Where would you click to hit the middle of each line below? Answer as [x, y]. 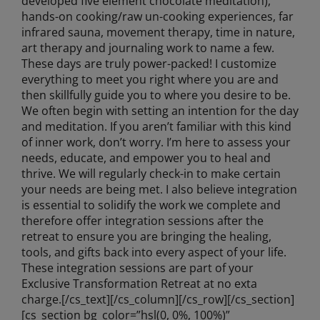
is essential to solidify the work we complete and [151, 205]
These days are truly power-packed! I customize [149, 63]
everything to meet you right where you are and [150, 79]
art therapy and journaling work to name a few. [147, 47]
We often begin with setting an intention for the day [160, 110]
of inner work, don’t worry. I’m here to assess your [156, 142]
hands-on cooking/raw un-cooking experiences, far [157, 16]
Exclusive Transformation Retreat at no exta [139, 283]
